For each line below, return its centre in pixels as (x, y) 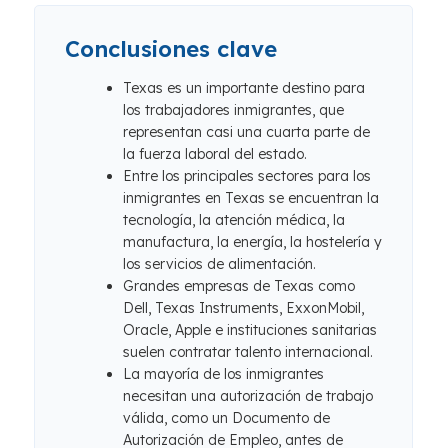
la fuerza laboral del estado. (215, 154)
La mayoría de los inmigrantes (223, 374)
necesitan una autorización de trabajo (248, 396)
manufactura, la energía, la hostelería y (252, 242)
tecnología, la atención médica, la (234, 220)
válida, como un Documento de (226, 418)
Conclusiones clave (171, 49)
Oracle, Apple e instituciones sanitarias (250, 330)
